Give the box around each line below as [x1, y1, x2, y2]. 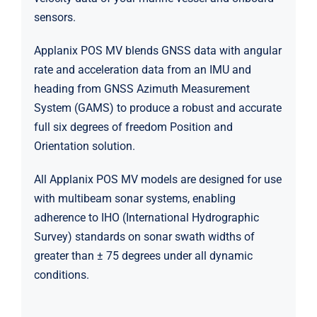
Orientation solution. [33, 139, 135, 154]
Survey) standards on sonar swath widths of [33, 230, 255, 244]
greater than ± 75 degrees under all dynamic [33, 249, 253, 263]
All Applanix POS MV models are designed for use [33, 173, 282, 187]
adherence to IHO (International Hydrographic [33, 211, 259, 225]
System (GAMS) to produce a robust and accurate [33, 101, 282, 115]
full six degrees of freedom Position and [33, 120, 233, 134]
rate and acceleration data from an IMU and [33, 63, 251, 77]
